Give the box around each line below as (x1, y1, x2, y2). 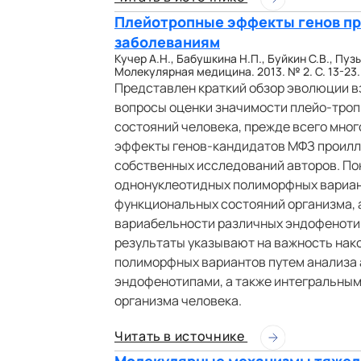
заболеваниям (114, 31, 220, 52)
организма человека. (114, 291, 242, 309)
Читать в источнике (114, 326, 248, 345)
